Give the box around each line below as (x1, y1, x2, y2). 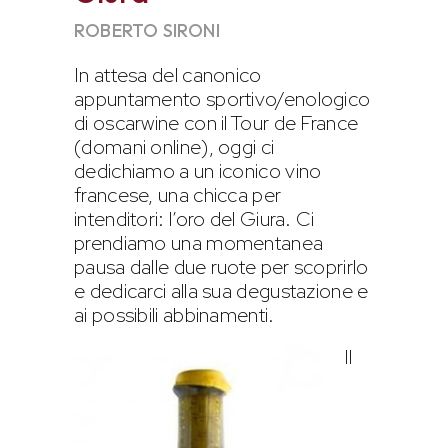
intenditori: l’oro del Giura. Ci (74, 205, 315, 232)
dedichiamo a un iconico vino (74, 157, 322, 184)
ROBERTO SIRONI (74, 18, 220, 42)
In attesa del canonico (74, 61, 262, 88)
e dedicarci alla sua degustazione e (74, 277, 369, 304)
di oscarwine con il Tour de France (74, 109, 359, 136)
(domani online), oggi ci (74, 133, 275, 160)
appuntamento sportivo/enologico (74, 85, 371, 112)
